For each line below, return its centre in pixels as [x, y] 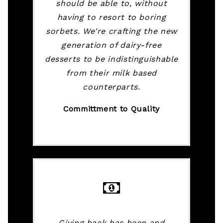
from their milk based [111, 73]
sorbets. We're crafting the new [111, 31]
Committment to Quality [111, 109]
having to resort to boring [111, 17]
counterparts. [111, 87]
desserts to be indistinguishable [111, 59]
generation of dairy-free [111, 45]
